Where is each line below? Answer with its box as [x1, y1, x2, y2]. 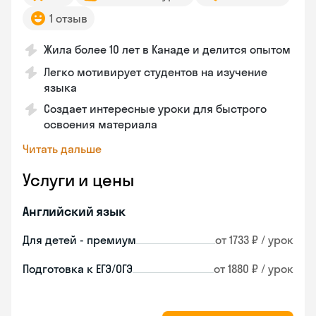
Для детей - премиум [23, 233, 136, 247]
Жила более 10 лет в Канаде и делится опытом [44, 42, 291, 56]
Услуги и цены [23, 169, 134, 190]
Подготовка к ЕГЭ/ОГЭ [23, 262, 133, 276]
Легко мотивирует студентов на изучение [44, 65, 267, 79]
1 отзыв [49, 11, 87, 25]
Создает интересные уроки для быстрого [44, 102, 267, 116]
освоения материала [44, 117, 157, 131]
